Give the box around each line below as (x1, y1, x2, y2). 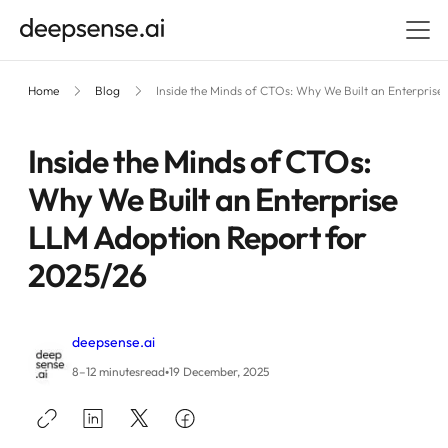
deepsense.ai (72, 332, 155, 351)
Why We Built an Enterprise (28, 179, 398, 220)
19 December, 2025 (169, 364, 269, 380)
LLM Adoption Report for (28, 217, 367, 258)
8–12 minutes (72, 364, 140, 380)
